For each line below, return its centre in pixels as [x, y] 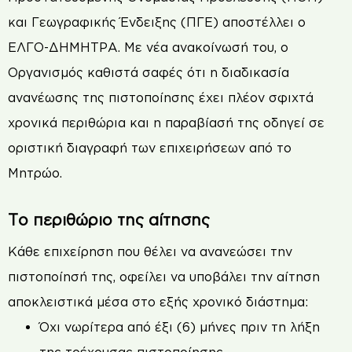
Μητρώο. [35, 173]
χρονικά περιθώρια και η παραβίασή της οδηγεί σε [166, 123]
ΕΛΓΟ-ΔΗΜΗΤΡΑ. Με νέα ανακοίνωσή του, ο [148, 48]
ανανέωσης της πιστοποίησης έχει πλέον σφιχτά [161, 98]
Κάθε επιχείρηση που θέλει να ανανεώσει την [150, 251]
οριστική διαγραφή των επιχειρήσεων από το [150, 148]
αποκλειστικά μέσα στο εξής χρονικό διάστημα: [158, 301]
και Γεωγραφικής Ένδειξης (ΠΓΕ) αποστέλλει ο [157, 22]
